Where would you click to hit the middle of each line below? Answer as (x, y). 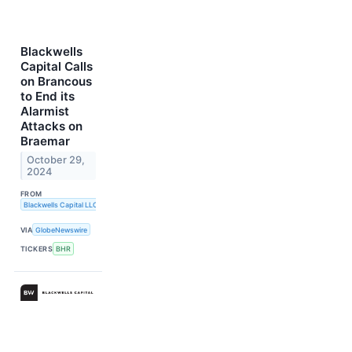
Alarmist (45, 111)
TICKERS (37, 248)
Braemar (45, 141)
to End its (48, 96)
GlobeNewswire (62, 229)
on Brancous (56, 81)
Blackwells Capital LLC (60, 204)
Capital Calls (57, 66)
